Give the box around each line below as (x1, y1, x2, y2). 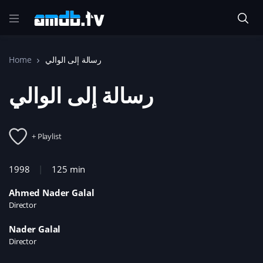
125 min (52, 163, 86, 175)
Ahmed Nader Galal (9, 187, 95, 198)
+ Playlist (32, 130, 62, 141)
